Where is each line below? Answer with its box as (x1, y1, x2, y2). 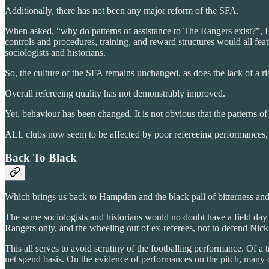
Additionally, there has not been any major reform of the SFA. (5, 5, 239, 16)
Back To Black (5, 151, 77, 164)
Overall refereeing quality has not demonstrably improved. (5, 88, 225, 98)
